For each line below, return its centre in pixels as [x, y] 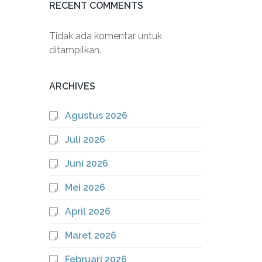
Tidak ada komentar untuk [105, 36]
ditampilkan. [75, 50]
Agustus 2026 [96, 116]
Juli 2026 [85, 139]
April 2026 [87, 211]
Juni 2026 [86, 163]
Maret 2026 [90, 235]
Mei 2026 [85, 187]
